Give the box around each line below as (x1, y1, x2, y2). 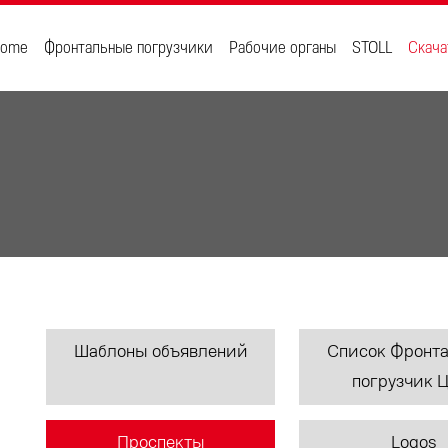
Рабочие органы (229, 39, 336, 57)
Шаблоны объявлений (73, 343, 248, 361)
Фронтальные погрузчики (44, 39, 213, 57)
